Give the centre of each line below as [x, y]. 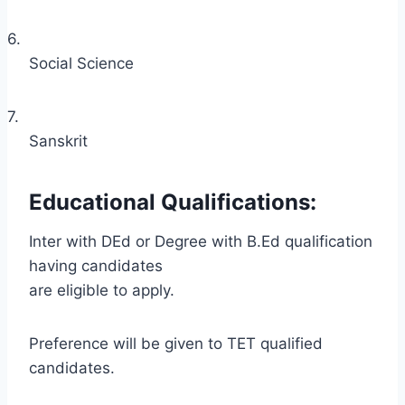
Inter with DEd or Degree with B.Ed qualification [201, 241]
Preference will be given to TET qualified [176, 343]
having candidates [96, 265]
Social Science [81, 63]
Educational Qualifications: [173, 202]
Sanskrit [58, 141]
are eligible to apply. [102, 290]
